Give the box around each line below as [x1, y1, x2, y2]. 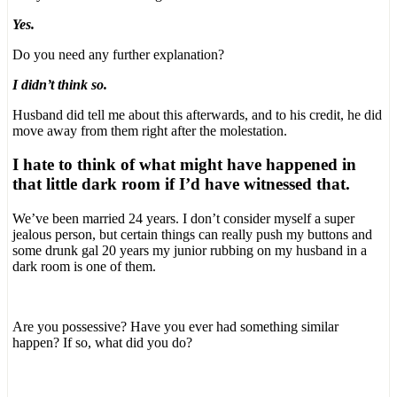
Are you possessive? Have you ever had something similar [12, 318, 339, 334]
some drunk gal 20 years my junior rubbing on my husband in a [12, 242, 367, 258]
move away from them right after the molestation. [12, 122, 287, 138]
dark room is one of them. [12, 258, 156, 274]
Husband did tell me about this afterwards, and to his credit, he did [12, 106, 382, 122]
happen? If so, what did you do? [12, 334, 192, 350]
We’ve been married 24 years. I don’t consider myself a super [12, 210, 354, 226]
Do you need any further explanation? [12, 46, 224, 62]
